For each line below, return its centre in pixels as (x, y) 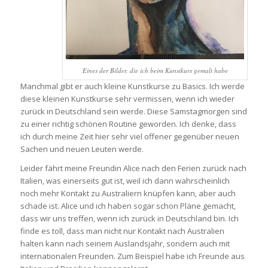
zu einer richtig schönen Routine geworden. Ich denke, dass (128, 124)
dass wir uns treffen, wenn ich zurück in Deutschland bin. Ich (129, 218)
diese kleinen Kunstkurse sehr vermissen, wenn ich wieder (127, 98)
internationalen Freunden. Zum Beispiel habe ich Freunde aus (132, 256)
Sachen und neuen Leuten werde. (82, 149)
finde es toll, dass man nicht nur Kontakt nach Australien (122, 231)
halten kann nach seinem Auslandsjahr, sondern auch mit (125, 243)
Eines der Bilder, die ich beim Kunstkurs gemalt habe (155, 70)
